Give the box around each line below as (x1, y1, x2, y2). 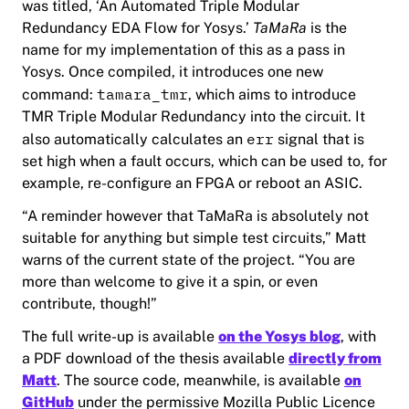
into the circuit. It (246, 108, 365, 126)
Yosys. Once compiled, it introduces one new (22, 63, 323, 81)
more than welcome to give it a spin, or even (22, 273, 318, 291)
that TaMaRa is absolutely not (163, 207, 369, 225)
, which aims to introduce (188, 86, 356, 104)
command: (22, 86, 97, 104)
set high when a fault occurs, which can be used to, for (22, 152, 387, 171)
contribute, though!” (22, 295, 157, 313)
